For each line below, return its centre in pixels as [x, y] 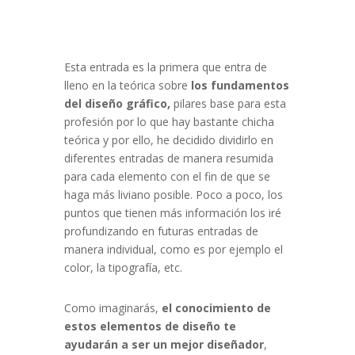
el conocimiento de [216, 308]
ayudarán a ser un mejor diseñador [164, 345]
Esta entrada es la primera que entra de [165, 67]
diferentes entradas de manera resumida [168, 158]
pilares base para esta [228, 104]
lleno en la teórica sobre [126, 86]
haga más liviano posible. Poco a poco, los [173, 195]
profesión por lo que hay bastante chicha [169, 122]
